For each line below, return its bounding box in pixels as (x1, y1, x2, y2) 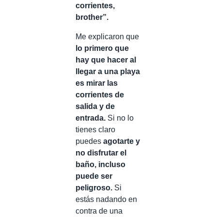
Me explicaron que (76, 32, 139, 41)
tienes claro (76, 125, 115, 134)
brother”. (76, 13, 108, 21)
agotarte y (103, 137, 140, 145)
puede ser (76, 172, 112, 180)
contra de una (76, 207, 123, 215)
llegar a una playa (76, 67, 140, 76)
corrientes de (76, 91, 124, 99)
